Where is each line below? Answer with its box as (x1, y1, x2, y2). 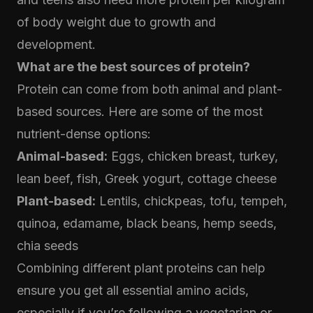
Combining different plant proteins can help (17, 261, 265, 275)
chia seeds (17, 238, 78, 253)
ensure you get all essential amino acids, (17, 283, 249, 298)
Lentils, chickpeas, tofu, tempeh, (96, 194, 287, 208)
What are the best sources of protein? (17, 59, 250, 74)
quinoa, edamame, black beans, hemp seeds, (17, 216, 277, 231)
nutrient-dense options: (17, 126, 151, 141)
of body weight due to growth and (17, 15, 216, 29)
